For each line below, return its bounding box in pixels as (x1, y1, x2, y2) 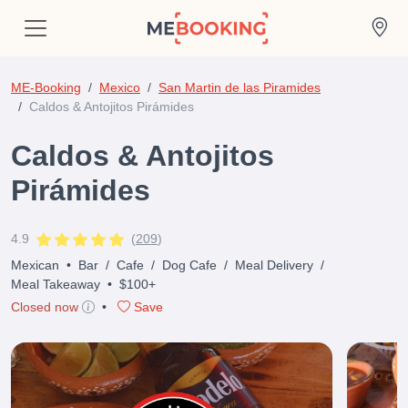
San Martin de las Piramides (158, 80, 321, 95)
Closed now (11, 300, 78, 314)
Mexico (99, 80, 140, 95)
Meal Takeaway (11, 277, 100, 291)
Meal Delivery (235, 258, 313, 272)
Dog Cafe (162, 258, 217, 272)
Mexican (11, 258, 59, 272)
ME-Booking (11, 80, 81, 95)
